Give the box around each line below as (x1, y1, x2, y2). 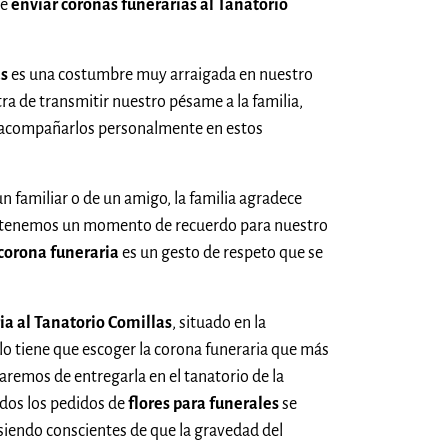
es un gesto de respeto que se (119, 243, 323, 262)
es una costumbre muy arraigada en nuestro (8, 65, 313, 84)
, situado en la (172, 313, 266, 332)
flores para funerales (128, 394, 279, 413)
